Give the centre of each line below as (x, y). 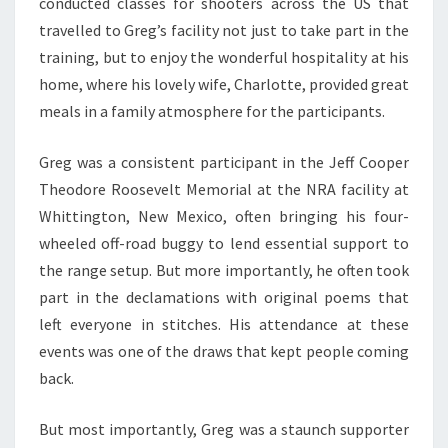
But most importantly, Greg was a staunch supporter (224, 428)
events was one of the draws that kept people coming (224, 350)
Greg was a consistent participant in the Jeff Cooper (224, 161)
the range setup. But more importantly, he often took (224, 269)
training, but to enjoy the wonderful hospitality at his (224, 56)
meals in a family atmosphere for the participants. (212, 110)
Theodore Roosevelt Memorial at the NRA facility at (224, 188)
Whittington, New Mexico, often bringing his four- (224, 215)
